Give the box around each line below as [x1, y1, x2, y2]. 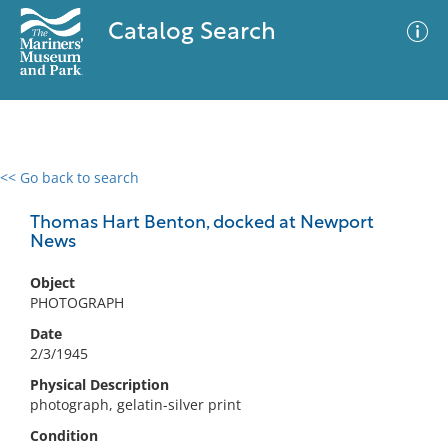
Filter [386, 189, 420, 204]
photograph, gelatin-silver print [30, 395, 241, 414]
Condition [30, 426, 98, 445]
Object [30, 273, 75, 292]
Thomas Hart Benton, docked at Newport [30, 214, 374, 233]
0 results [15, 180, 73, 199]
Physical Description [30, 375, 169, 394]
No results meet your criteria [124, 291, 317, 310]
